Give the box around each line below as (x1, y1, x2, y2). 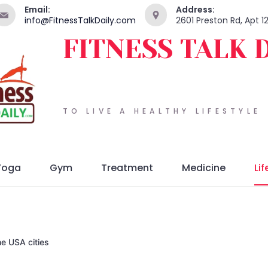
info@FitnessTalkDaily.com (24, 14, 136, 26)
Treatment (101, 161, 153, 175)
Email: (24, 4, 50, 16)
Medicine (182, 161, 226, 175)
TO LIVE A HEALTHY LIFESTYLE (62, 105, 261, 116)
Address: (176, 4, 215, 16)
